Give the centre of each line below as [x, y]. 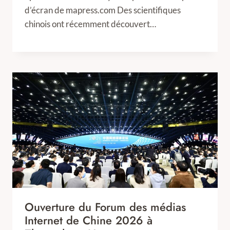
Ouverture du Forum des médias [105, 207]
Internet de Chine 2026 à [89, 220]
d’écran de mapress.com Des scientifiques [103, 10]
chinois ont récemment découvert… [90, 24]
